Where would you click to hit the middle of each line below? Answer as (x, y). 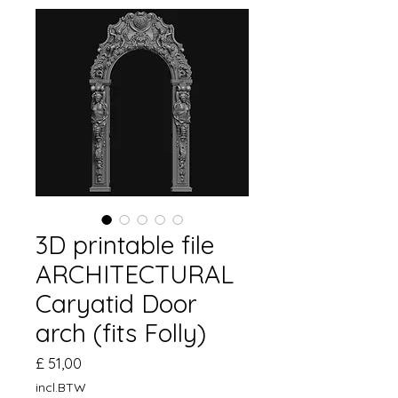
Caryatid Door (116, 303)
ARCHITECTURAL (135, 274)
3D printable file (125, 245)
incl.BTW (61, 387)
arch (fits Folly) (121, 333)
